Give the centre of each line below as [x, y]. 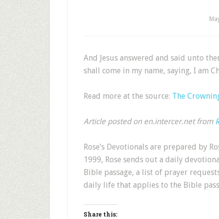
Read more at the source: [128, 96]
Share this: [100, 214]
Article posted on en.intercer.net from [149, 121]
